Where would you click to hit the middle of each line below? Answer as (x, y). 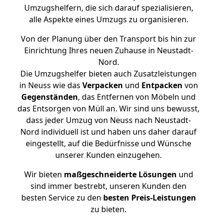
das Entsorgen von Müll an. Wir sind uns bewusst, (108, 108)
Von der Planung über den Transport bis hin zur (108, 39)
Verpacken (102, 85)
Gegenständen (50, 97)
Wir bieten (44, 174)
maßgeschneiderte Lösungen (120, 174)
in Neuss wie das (51, 85)
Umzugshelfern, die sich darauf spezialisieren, (108, 8)
